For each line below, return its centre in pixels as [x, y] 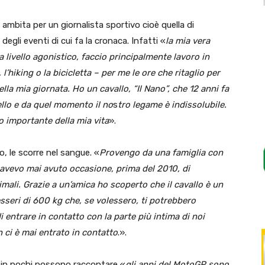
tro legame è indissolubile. [172, 104]
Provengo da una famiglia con [161, 152]
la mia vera [188, 41]
